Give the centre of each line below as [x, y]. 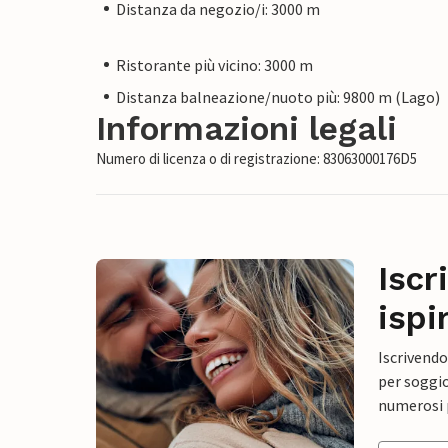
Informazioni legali [246, 128]
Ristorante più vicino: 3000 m [214, 64]
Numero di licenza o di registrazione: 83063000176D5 [256, 158]
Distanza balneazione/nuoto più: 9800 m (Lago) [278, 96]
